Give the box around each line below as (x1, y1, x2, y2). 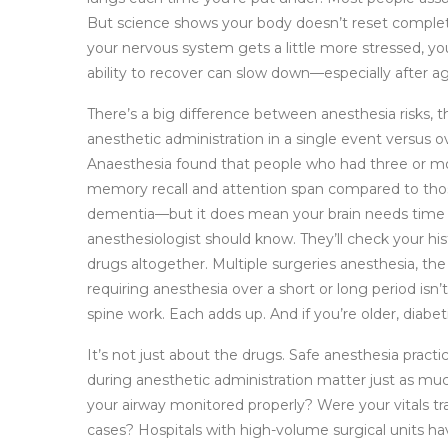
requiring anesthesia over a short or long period (87, 280, 416, 298)
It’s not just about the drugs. (87, 346, 289, 364)
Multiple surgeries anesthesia (212, 255, 415, 273)
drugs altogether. (87, 255, 212, 273)
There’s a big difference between (87, 105, 321, 123)
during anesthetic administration (87, 371, 313, 389)
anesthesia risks (321, 105, 430, 123)
